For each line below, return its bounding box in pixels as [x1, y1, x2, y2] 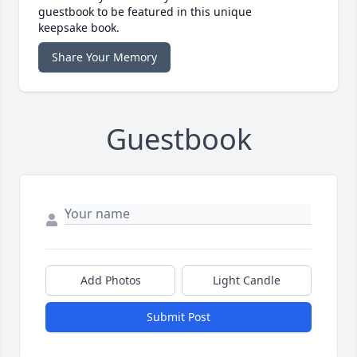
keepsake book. [38, 20, 120, 36]
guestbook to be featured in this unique [38, 4, 252, 20]
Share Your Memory [52, 49, 157, 65]
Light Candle [213, 273, 280, 288]
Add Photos [80, 273, 141, 288]
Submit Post [147, 309, 210, 325]
